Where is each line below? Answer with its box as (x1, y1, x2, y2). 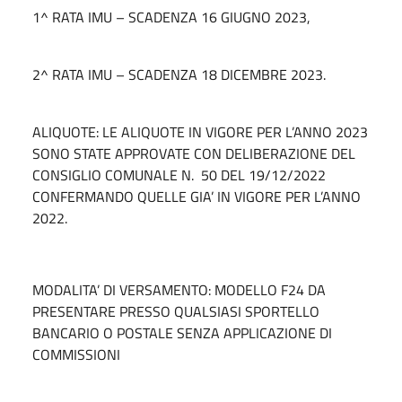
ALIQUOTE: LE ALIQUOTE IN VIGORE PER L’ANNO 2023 (32, 120, 368, 143)
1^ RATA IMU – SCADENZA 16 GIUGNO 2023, (32, 5, 310, 28)
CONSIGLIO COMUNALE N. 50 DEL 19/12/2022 (32, 163, 326, 186)
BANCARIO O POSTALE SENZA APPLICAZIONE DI (32, 321, 332, 344)
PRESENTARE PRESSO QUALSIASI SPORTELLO (32, 300, 319, 322)
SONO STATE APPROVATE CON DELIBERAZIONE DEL (32, 142, 355, 164)
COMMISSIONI (32, 343, 120, 365)
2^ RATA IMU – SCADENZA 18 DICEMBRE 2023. (32, 63, 326, 85)
